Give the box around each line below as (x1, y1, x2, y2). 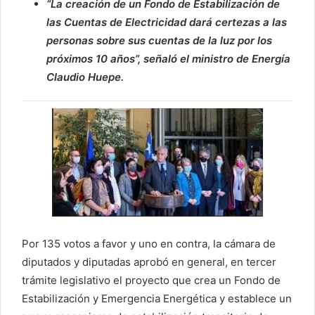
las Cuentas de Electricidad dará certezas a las (46, 15, 287, 29)
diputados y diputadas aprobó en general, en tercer (22, 255, 276, 269)
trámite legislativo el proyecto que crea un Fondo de (22, 274, 281, 288)
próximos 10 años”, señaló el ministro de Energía (46, 52, 290, 65)
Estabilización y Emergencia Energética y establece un (22, 292, 292, 306)
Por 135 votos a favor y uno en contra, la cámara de (22, 237, 276, 251)
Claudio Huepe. (46, 70, 127, 84)
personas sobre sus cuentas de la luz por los (46, 34, 272, 47)
